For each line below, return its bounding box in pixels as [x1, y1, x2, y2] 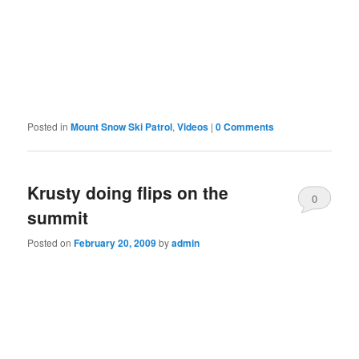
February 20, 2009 [74, 235, 157, 250]
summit [27, 205, 89, 230]
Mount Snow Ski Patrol [71, 119, 173, 135]
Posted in [27, 119, 69, 134]
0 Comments [216, 119, 275, 135]
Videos [177, 119, 209, 135]
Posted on [27, 235, 75, 249]
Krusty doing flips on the [27, 180, 229, 205]
